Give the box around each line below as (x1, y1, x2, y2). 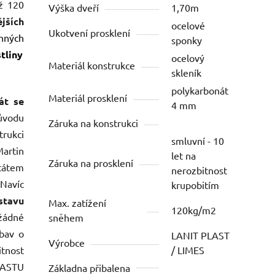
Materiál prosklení (48, 91, 128, 104)
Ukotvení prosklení (48, 26, 131, 39)
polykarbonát (171, 84, 229, 97)
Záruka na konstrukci (48, 117, 139, 130)
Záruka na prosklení (48, 157, 134, 169)
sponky (171, 34, 203, 47)
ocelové (171, 19, 206, 32)
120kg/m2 (171, 204, 217, 217)
